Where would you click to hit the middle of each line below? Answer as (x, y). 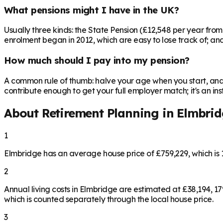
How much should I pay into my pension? (97, 60)
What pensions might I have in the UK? (92, 10)
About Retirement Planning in (91, 113)
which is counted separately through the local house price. (109, 199)
